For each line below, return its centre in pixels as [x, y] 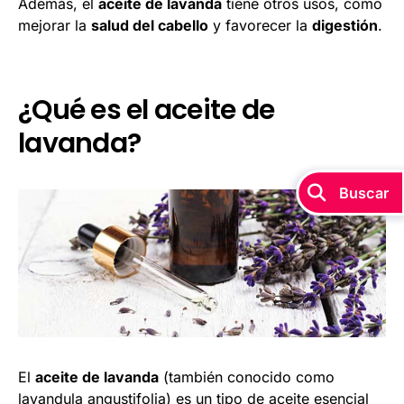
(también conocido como [247, 376]
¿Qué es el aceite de [146, 110]
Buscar [363, 193]
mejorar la [55, 25]
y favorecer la [260, 25]
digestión [345, 25]
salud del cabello [150, 25]
